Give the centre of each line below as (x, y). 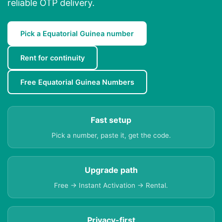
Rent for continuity (53, 58)
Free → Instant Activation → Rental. (111, 186)
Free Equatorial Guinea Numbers (77, 82)
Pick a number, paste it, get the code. (111, 136)
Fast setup (111, 120)
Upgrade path (111, 170)
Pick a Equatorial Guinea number (77, 34)
